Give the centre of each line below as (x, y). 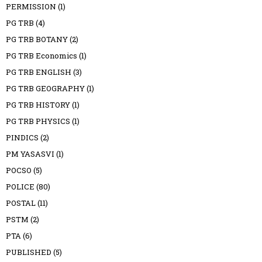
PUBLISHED (29, 252)
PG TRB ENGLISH (39, 72)
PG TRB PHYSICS (38, 121)
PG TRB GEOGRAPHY (45, 89)
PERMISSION (31, 7)
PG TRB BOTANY (37, 39)
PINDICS (22, 138)
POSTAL (21, 203)
